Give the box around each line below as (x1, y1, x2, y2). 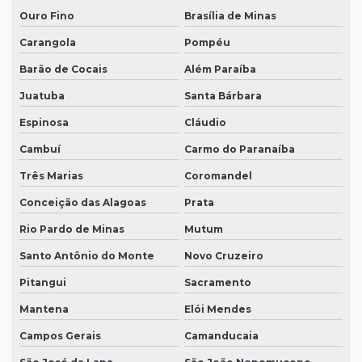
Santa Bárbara (183, 90, 262, 103)
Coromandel (183, 170, 252, 183)
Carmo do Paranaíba (183, 143, 295, 156)
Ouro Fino (19, 10, 74, 23)
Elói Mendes (183, 303, 251, 316)
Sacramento (183, 276, 251, 289)
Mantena (19, 303, 69, 316)
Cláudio (183, 116, 226, 129)
